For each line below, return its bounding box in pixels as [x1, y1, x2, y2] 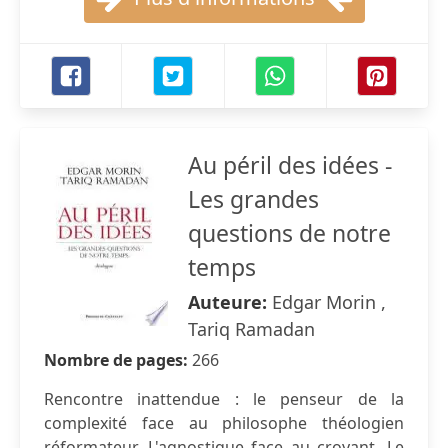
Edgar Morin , [272, 290, 386, 314]
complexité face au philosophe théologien [44, 412, 404, 434]
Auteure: [188, 290, 272, 314]
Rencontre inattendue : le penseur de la [44, 388, 404, 410]
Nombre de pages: [44, 349, 192, 371]
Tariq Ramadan [188, 317, 315, 341]
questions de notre [188, 217, 391, 249]
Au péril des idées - [188, 149, 392, 181]
